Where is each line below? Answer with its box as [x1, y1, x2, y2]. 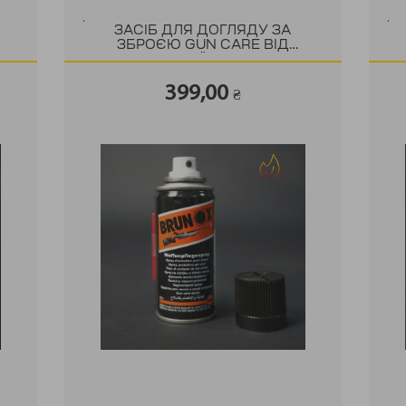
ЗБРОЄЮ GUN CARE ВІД [116, 40, 289, 53]
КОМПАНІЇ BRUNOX [132, 54, 273, 67]
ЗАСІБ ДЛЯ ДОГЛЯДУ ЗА [114, 25, 292, 38]
